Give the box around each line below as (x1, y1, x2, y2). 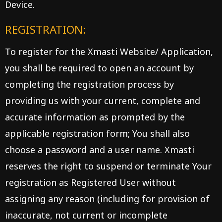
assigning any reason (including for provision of (5, 193, 210, 205)
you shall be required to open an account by (5, 62, 194, 74)
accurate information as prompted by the (5, 111, 185, 123)
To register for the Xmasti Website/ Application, (5, 46, 213, 57)
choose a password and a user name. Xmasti (5, 144, 194, 156)
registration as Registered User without (5, 176, 176, 188)
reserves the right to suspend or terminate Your (5, 160, 212, 172)
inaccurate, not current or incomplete (5, 209, 167, 221)
